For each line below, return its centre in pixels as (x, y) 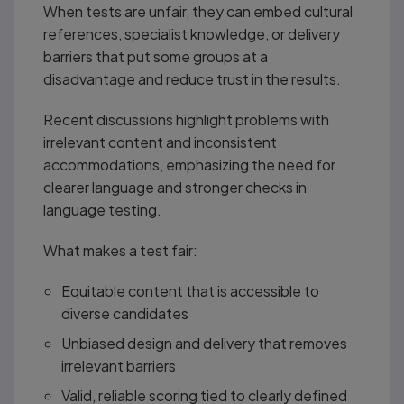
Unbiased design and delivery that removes (204, 343)
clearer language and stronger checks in (174, 187)
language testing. (102, 209)
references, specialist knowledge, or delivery (191, 33)
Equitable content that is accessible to (190, 290)
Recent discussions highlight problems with (186, 119)
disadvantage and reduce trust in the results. (192, 78)
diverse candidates (124, 313)
